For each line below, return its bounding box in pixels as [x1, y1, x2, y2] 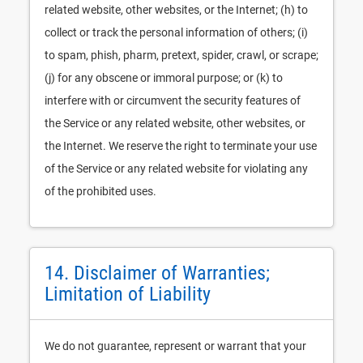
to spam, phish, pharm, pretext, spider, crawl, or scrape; [45, 49, 318, 62]
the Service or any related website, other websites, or [45, 117, 305, 130]
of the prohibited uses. [45, 185, 156, 198]
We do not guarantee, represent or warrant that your [45, 340, 306, 352]
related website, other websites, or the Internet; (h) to [45, 3, 308, 16]
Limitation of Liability [45, 283, 211, 305]
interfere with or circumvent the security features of [45, 94, 301, 107]
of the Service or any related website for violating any [45, 162, 308, 175]
